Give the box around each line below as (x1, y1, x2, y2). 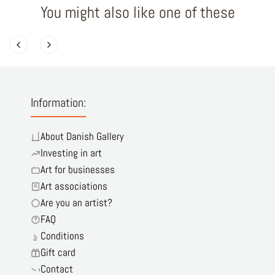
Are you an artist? (41, 196, 112, 210)
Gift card (41, 246, 76, 260)
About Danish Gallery (41, 130, 124, 144)
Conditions (41, 229, 84, 243)
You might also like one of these (40, 2, 235, 23)
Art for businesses (41, 163, 115, 177)
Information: (31, 95, 86, 111)
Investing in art (41, 146, 102, 160)
